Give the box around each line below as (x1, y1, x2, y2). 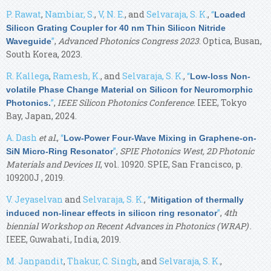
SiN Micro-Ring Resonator (6, 146, 113, 156)
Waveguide (6, 36, 51, 46)
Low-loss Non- (190, 71, 250, 81)
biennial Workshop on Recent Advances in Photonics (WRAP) (6, 220, 250, 232)
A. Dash (6, 131, 37, 143)
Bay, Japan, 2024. (6, 109, 77, 122)
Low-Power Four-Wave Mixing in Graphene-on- (64, 132, 256, 143)
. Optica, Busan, (199, 34, 262, 47)
